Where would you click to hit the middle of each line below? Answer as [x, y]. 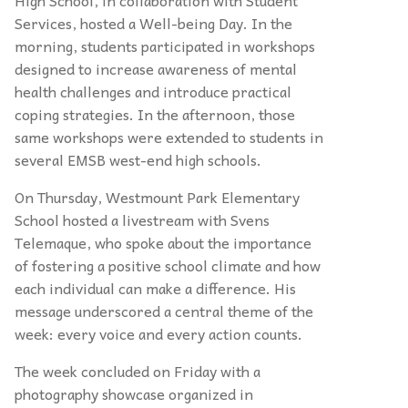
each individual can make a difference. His [155, 288]
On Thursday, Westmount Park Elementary [157, 197]
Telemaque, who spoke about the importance [163, 243]
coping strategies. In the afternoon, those [155, 114]
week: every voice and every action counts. [158, 334]
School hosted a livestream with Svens [142, 220]
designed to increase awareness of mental [156, 69]
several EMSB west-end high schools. [138, 160]
